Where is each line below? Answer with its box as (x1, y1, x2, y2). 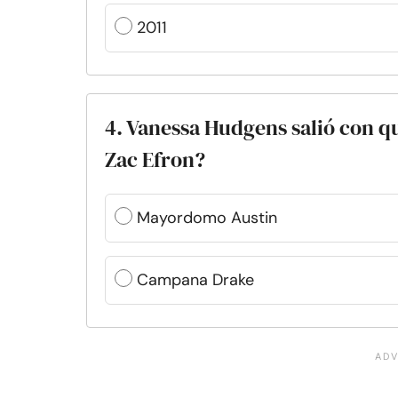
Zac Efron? (105, 145, 205, 174)
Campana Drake (137, 269, 254, 291)
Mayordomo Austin (137, 207, 277, 228)
